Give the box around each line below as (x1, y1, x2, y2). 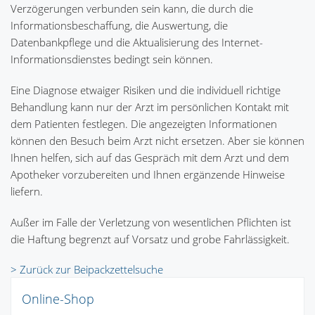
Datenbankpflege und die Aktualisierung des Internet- (11, 35, 263, 50)
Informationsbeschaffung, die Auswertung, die (11, 18, 228, 33)
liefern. (11, 184, 43, 199)
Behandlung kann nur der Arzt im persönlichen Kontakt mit (11, 100, 289, 115)
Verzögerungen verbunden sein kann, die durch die (11, 1, 253, 16)
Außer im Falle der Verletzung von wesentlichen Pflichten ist (11, 215, 291, 230)
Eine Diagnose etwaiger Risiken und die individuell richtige (11, 83, 281, 98)
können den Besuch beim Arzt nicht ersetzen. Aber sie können (11, 134, 304, 148)
